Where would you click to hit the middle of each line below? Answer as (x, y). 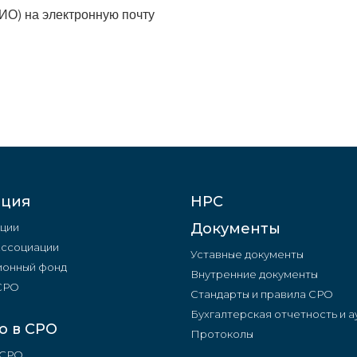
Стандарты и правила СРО (261, 294)
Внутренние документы (254, 274)
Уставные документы (247, 254)
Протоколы (222, 333)
